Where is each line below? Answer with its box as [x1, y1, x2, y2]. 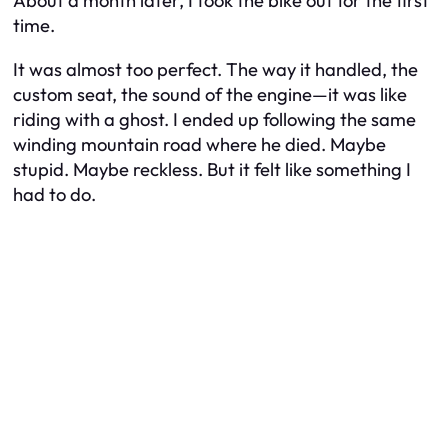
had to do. [13, 182, 96, 206]
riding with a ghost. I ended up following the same [13, 107, 416, 131]
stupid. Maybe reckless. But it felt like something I [13, 157, 411, 181]
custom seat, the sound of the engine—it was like [13, 82, 407, 106]
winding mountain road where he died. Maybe [13, 132, 386, 156]
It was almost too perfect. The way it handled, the [13, 57, 418, 81]
